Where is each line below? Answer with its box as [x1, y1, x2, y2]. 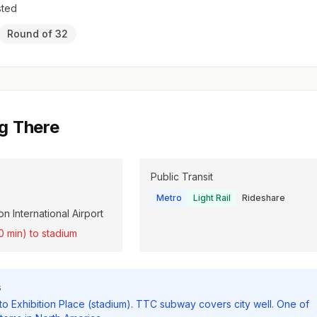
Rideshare [241, 192, 285, 204]
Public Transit [150, 171, 213, 183]
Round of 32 [6, 28, 68, 40]
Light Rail [192, 192, 231, 204]
